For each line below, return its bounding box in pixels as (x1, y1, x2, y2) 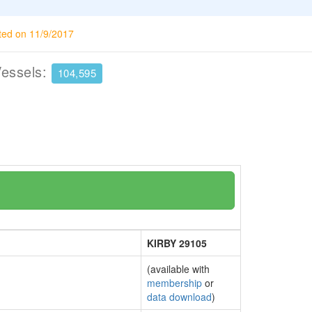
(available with (147, 262, 210, 276)
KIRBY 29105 (147, 236, 207, 250)
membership (147, 276, 202, 290)
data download (147, 290, 212, 304)
